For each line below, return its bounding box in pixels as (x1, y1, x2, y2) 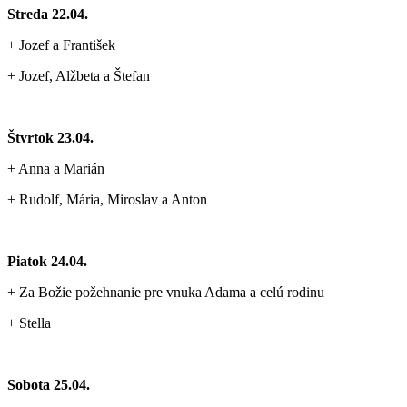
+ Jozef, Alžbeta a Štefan (7, 67, 150, 84)
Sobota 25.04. (7, 376, 90, 392)
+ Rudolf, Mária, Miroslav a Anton (7, 191, 207, 207)
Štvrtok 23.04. (7, 129, 94, 145)
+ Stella (7, 314, 51, 331)
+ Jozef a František (7, 36, 115, 53)
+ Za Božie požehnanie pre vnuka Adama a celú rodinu (7, 283, 324, 300)
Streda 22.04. (7, 5, 88, 22)
